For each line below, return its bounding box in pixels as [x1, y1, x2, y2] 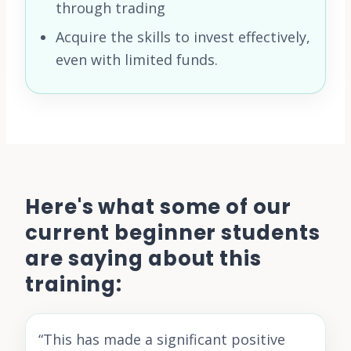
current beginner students [25, 218, 320, 247]
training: [25, 270, 123, 299]
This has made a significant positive [43, 329, 285, 349]
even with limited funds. [56, 49, 218, 69]
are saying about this [25, 244, 262, 273]
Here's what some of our [25, 192, 291, 221]
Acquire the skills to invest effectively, [56, 27, 310, 46]
